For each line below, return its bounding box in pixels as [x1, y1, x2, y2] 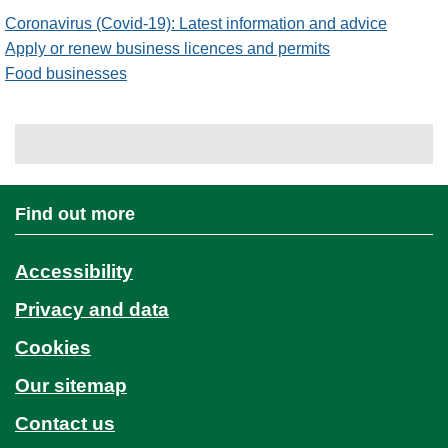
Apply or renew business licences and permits [5, 40, 330, 57]
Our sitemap [15, 375, 127, 396]
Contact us [15, 413, 115, 434]
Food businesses [5, 65, 127, 82]
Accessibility [15, 261, 133, 282]
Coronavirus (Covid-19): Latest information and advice [5, 15, 387, 32]
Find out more [15, 204, 135, 224]
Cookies [15, 337, 91, 358]
